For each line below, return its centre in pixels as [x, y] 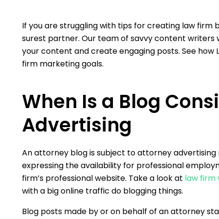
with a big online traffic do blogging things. [102, 191]
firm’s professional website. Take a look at [103, 178]
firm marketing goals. [63, 64]
